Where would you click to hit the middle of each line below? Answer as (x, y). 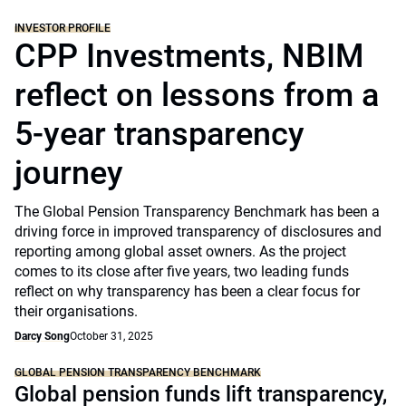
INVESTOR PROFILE (63, 28)
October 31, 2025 (111, 336)
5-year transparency (159, 134)
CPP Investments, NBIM (189, 56)
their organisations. (78, 311)
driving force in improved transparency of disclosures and (198, 232)
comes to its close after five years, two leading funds (182, 271)
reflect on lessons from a (197, 95)
